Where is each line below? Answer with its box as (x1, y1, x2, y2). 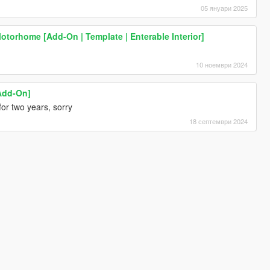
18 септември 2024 (189, 116, 248, 127)
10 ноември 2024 (196, 60, 248, 70)
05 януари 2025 (201, 3, 248, 13)
